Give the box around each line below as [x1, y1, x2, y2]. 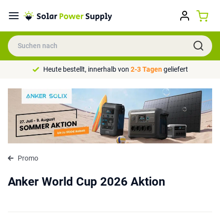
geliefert [162, 65, 188, 73]
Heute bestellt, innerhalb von [43, 65, 131, 73]
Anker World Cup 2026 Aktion [8, 174, 165, 189]
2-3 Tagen [130, 65, 162, 73]
